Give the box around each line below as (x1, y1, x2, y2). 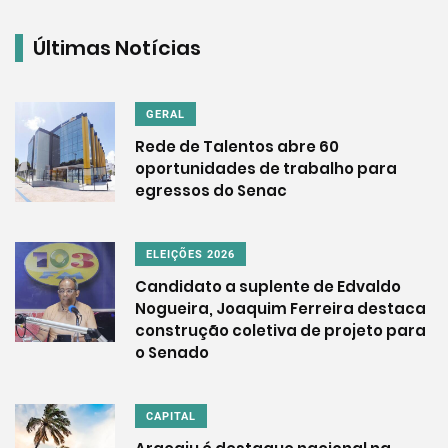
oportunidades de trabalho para (135, 158, 397, 180)
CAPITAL (146, 410, 196, 424)
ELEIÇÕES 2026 (146, 248, 235, 262)
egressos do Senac (135, 180, 287, 202)
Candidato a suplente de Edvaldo (135, 276, 401, 298)
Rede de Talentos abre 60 (135, 136, 339, 158)
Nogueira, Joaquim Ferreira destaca (135, 298, 426, 320)
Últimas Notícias (33, 34, 201, 63)
